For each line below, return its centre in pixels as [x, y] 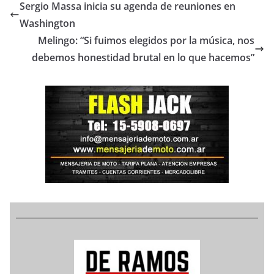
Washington [47, 23]
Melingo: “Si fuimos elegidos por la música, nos [146, 40]
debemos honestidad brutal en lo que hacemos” [143, 57]
